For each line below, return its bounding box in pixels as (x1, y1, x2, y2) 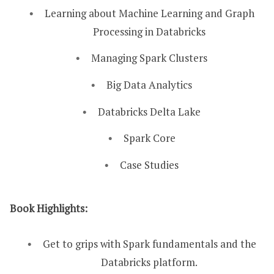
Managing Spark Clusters (91, 51, 207, 65)
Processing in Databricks (93, 24, 206, 39)
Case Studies (120, 157, 179, 172)
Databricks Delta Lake (98, 104, 201, 119)
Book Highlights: (10, 201, 87, 216)
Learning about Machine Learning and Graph (44, 6, 254, 20)
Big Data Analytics (106, 77, 192, 92)
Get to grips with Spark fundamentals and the (42, 237, 256, 251)
